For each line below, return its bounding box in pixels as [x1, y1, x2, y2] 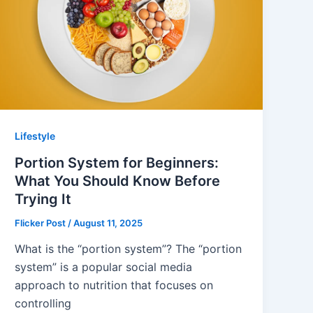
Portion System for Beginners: [15, 154, 219, 171]
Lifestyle [15, 129, 56, 142]
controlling [15, 296, 72, 311]
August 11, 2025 [73, 217, 143, 228]
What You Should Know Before [15, 172, 221, 189]
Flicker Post [15, 217, 68, 228]
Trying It [15, 190, 72, 208]
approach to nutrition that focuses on [15, 278, 214, 293]
